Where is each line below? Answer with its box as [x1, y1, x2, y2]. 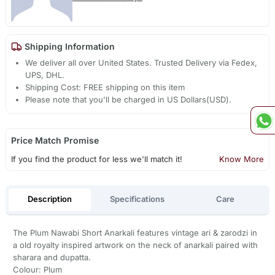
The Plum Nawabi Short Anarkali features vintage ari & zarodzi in [12, 227, 257, 238]
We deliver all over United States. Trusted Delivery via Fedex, [25, 58, 258, 68]
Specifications [110, 194, 165, 204]
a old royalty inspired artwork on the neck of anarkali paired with [12, 239, 258, 250]
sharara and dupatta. [12, 252, 91, 262]
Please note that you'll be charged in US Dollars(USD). [25, 95, 232, 105]
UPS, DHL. [25, 70, 65, 80]
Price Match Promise [10, 135, 99, 146]
